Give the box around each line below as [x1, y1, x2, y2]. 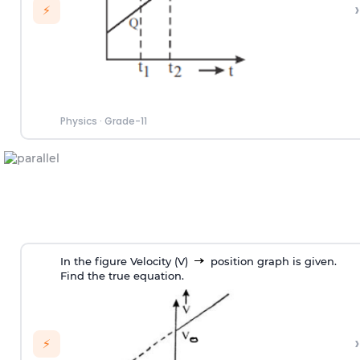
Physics [59, 114, 97, 129]
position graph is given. [207, 255, 337, 268]
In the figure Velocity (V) [59, 255, 191, 268]
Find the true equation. [59, 269, 184, 283]
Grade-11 [104, 114, 147, 129]
